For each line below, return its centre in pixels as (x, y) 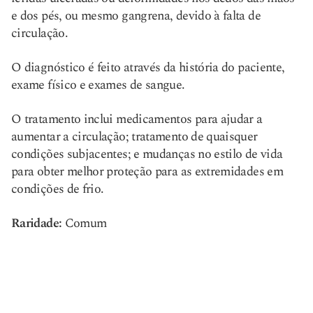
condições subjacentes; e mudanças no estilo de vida (147, 154)
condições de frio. (58, 189)
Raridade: (37, 223)
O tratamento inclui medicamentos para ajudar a (137, 119)
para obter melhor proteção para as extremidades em (147, 172)
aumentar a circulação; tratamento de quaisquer (134, 137)
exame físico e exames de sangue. (98, 85)
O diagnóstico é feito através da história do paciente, (148, 67)
